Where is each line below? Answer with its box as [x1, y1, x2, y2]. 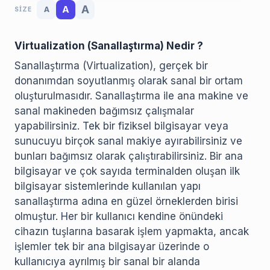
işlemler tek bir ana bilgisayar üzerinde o [14, 240, 209, 253]
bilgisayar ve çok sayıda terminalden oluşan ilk [14, 165, 240, 177]
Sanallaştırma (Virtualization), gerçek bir [14, 59, 208, 72]
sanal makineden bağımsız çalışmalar [14, 104, 194, 117]
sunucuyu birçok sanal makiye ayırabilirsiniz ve [14, 134, 242, 147]
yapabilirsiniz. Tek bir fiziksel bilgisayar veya [14, 119, 228, 132]
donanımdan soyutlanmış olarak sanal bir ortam [14, 74, 243, 87]
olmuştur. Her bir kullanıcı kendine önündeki [14, 210, 223, 222]
